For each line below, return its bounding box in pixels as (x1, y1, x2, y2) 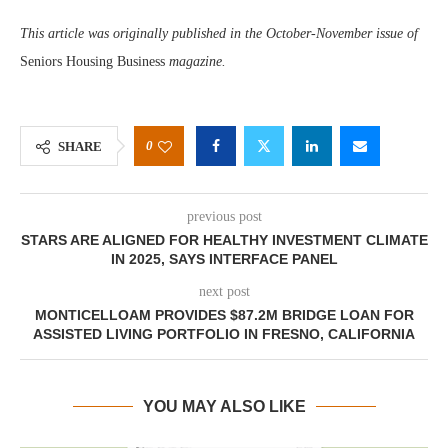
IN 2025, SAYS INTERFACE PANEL (110, 251, 338, 267)
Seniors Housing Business (20, 54, 169, 69)
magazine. (169, 54, 226, 69)
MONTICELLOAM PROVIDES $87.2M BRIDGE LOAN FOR (34, 307, 414, 323)
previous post (186, 209, 262, 224)
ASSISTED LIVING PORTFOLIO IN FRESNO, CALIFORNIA (33, 326, 415, 342)
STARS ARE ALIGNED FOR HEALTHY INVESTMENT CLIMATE (20, 232, 428, 248)
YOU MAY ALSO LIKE (142, 398, 306, 415)
